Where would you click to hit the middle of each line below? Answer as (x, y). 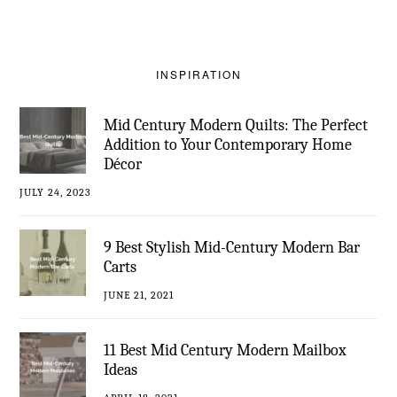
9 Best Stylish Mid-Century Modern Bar (232, 248)
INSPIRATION (198, 74)
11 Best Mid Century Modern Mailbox (226, 351)
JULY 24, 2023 (56, 193)
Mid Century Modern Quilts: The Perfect (236, 126)
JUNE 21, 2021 (139, 296)
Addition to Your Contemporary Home (228, 145)
